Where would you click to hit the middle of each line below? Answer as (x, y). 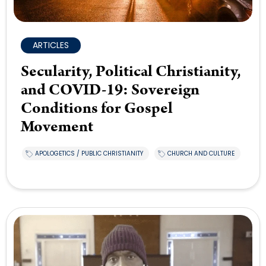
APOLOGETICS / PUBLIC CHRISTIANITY (89, 154)
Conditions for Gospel (97, 109)
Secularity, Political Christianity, (131, 72)
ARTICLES (51, 45)
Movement (57, 127)
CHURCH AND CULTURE (201, 154)
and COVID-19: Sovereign (110, 90)
